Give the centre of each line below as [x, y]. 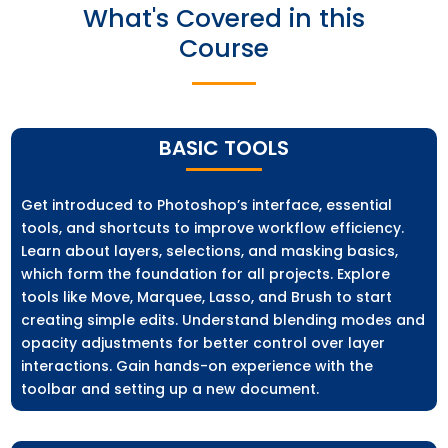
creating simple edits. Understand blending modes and [223, 320]
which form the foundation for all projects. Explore [206, 274]
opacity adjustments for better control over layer [203, 343]
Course [223, 49]
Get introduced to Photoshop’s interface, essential [207, 205]
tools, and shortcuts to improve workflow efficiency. [213, 228]
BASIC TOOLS [224, 148]
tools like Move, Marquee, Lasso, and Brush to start [207, 297]
